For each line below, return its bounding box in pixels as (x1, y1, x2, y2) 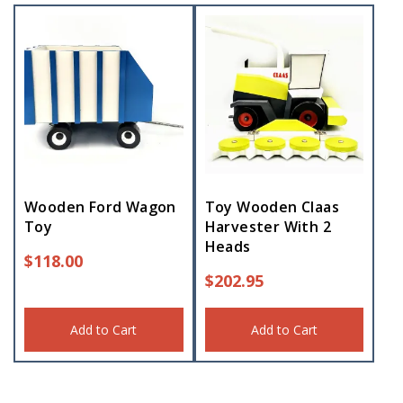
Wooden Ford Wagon (24, 197, 176, 218)
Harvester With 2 (204, 217, 332, 237)
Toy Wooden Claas (204, 197, 340, 218)
